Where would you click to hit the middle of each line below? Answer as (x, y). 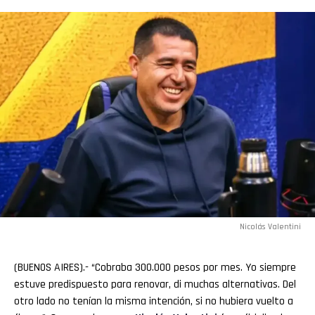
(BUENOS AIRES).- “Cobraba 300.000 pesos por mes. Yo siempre (155, 268)
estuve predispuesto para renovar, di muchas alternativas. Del (155, 285)
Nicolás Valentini (270, 227)
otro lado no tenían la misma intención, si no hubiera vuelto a (154, 302)
